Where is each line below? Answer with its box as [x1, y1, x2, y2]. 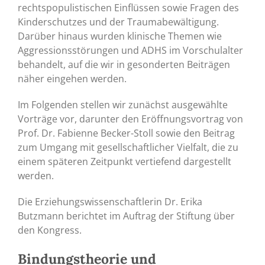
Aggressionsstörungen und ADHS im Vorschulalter [18, 43, 243, 57]
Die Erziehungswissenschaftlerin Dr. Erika [18, 195, 202, 208]
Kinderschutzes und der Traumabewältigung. [18, 15, 219, 28]
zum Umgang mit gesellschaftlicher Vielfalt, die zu [18, 140, 238, 154]
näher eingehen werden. [18, 72, 127, 85]
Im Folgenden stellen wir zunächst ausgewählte [18, 98, 228, 111]
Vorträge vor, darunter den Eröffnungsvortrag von [18, 112, 243, 125]
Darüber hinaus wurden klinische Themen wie [18, 29, 222, 43]
